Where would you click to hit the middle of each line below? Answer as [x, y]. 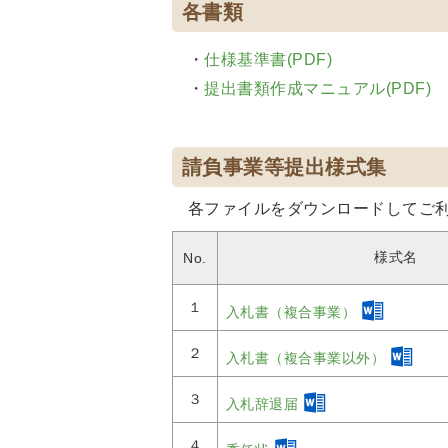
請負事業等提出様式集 [284, 167]
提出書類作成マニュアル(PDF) [318, 88]
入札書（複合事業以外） [306, 358]
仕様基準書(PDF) [268, 59]
